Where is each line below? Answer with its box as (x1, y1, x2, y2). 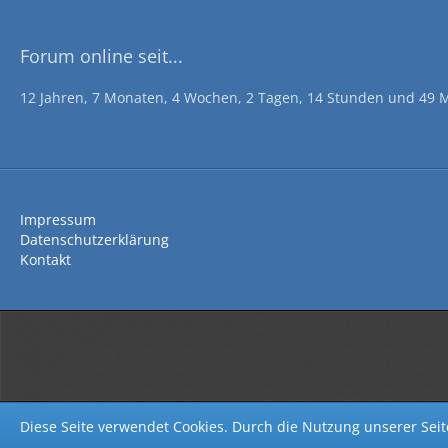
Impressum (20, 210, 96, 229)
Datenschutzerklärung (20, 230, 169, 249)
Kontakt (20, 250, 71, 269)
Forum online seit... (20, 44, 183, 68)
